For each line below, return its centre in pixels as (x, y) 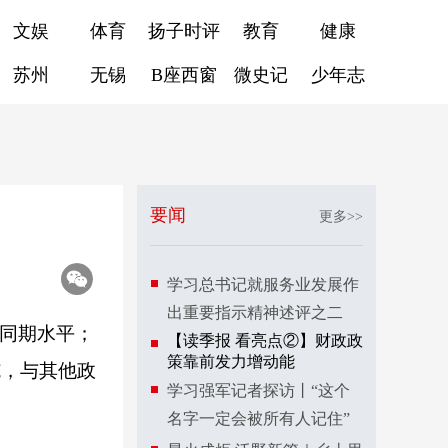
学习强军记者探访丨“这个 (258, 390)
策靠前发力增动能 (231, 361)
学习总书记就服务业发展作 (263, 284)
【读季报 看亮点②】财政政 (265, 340)
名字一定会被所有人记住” (258, 418)
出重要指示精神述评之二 (255, 312)
